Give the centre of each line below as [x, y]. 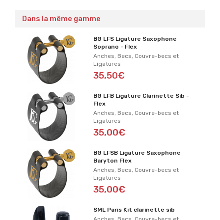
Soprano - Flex [115, 46]
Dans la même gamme [61, 18]
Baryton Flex [113, 160]
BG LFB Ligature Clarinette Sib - [141, 96]
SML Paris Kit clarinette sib [134, 209]
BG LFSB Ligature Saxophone [137, 152]
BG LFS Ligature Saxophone [135, 39]
